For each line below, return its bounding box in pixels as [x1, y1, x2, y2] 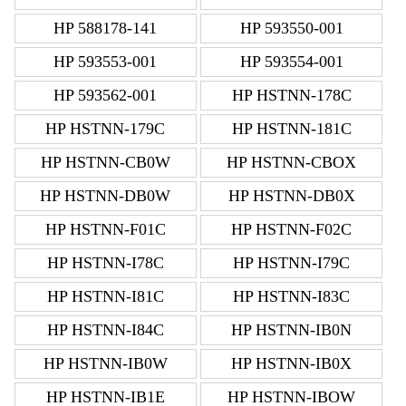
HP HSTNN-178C [231, 86, 352, 105]
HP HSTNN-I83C [233, 287, 350, 306]
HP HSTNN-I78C [46, 254, 164, 273]
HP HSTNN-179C [45, 120, 166, 139]
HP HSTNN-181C [231, 120, 352, 139]
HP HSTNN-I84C [46, 321, 164, 340]
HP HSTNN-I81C [46, 287, 164, 306]
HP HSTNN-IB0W [43, 354, 168, 373]
